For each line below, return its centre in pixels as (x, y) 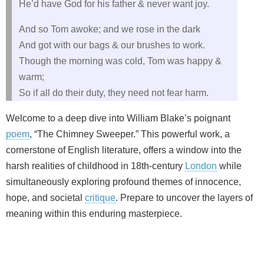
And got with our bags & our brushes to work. (112, 45)
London (201, 166)
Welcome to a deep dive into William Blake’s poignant (118, 118)
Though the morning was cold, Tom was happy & (120, 61)
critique (100, 198)
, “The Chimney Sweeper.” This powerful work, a (130, 134)
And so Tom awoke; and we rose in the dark (110, 29)
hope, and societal (45, 198)
